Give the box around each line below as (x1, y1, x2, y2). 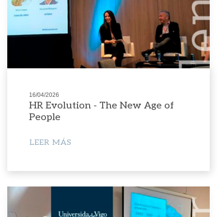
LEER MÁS (29, 138, 72, 148)
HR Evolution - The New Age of (29, 100, 174, 112)
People (29, 111, 61, 124)
